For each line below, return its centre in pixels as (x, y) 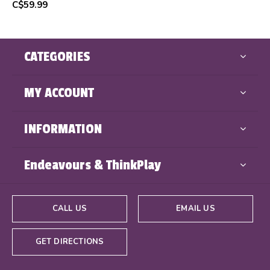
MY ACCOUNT (59, 93)
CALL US (70, 209)
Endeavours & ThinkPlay (93, 165)
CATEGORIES (57, 57)
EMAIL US (196, 209)
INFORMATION (63, 129)
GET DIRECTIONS (70, 242)
